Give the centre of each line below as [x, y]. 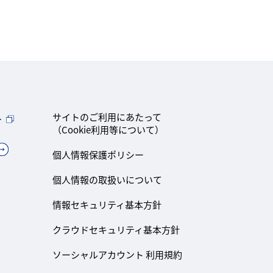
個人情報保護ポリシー [98, 154]
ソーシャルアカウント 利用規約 [117, 254]
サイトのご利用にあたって [107, 117]
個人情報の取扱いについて [107, 179]
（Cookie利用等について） [108, 129]
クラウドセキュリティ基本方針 [116, 229]
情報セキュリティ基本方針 [107, 204]
